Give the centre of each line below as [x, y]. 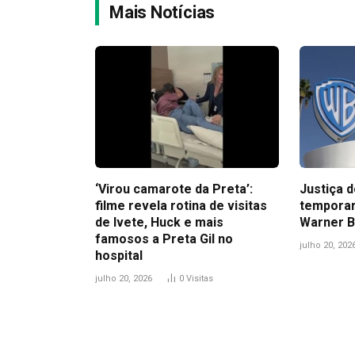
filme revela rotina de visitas [181, 206]
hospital [119, 256]
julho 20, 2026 [124, 279]
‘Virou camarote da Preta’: [174, 189]
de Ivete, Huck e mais [159, 223]
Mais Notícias [162, 12]
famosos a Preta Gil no [164, 239]
